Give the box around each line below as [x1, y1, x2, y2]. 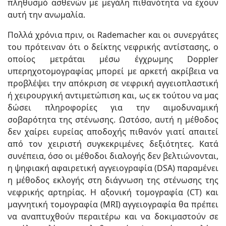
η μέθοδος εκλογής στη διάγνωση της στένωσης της [8, 174, 218, 186]
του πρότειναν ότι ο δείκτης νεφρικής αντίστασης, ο [8, 41, 218, 52]
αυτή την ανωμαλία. [8, 9, 85, 20]
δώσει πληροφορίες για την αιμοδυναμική [8, 101, 218, 113]
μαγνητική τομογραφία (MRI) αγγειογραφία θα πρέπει [8, 198, 218, 210]
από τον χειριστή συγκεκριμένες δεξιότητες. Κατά [8, 138, 218, 149]
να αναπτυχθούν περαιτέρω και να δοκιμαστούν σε [8, 210, 218, 222]
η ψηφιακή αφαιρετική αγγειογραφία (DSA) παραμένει [8, 162, 218, 174]
